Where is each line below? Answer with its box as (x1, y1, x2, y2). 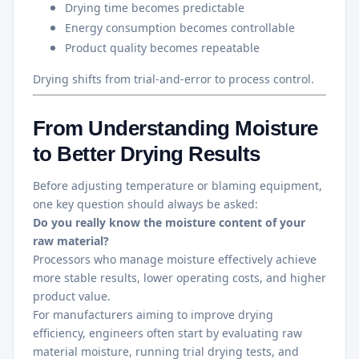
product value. (33, 288, 111, 304)
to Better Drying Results (33, 141, 260, 166)
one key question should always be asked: (33, 196, 258, 212)
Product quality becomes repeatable (65, 39, 260, 55)
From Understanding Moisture (33, 115, 318, 140)
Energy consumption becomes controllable (65, 19, 295, 35)
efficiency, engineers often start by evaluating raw (33, 325, 302, 341)
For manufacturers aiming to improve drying (33, 306, 273, 322)
